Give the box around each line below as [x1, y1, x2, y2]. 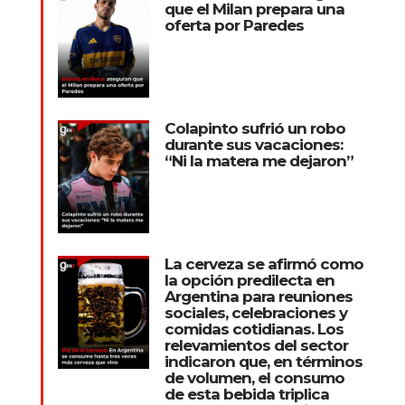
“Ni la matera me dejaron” [164, 151, 353, 170]
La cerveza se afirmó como [164, 254, 363, 273]
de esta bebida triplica [164, 384, 329, 403]
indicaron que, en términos [164, 352, 363, 371]
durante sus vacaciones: [164, 135, 343, 154]
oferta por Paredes [164, 15, 304, 34]
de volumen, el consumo [164, 368, 344, 387]
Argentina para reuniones [164, 287, 353, 306]
